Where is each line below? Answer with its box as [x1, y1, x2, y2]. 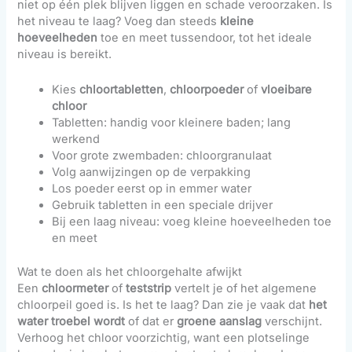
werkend [52, 131, 101, 146]
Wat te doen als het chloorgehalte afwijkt [17, 264, 243, 279]
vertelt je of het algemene [171, 280, 317, 295]
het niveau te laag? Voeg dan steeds [17, 14, 221, 29]
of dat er [125, 313, 178, 328]
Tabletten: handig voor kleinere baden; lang [52, 115, 291, 130]
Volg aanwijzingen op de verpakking [52, 164, 251, 179]
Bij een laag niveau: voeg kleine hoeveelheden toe [52, 214, 332, 229]
